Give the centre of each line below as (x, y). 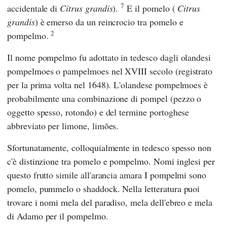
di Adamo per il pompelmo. (58, 216)
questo (19, 175)
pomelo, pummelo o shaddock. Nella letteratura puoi (104, 188)
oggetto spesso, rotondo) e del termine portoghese (98, 112)
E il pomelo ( (151, 8)
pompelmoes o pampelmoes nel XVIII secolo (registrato (110, 71)
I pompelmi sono (175, 175)
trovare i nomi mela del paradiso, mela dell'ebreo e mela (110, 202)
